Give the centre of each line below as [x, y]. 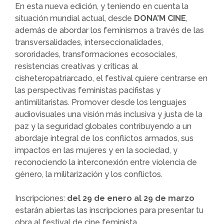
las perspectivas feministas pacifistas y [88, 90]
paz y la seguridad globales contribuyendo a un [103, 126]
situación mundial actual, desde [74, 18]
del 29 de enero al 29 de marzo [131, 198]
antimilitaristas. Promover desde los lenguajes [101, 102]
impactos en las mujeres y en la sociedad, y [96, 150]
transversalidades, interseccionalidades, [89, 42]
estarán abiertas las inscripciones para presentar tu [109, 210]
